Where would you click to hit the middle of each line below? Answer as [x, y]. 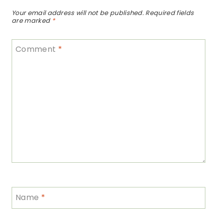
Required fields [170, 13]
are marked [32, 21]
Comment [37, 49]
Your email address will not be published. [78, 13]
